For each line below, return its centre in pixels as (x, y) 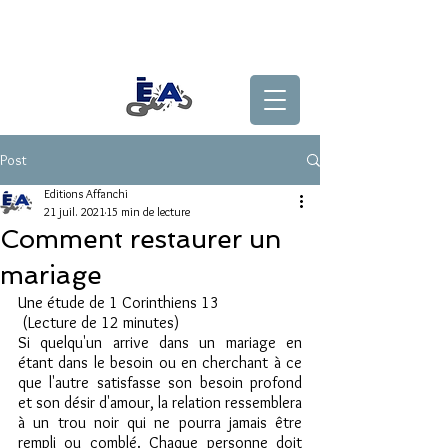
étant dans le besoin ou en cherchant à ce (160, 362)
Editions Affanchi (86, 193)
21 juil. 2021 (74, 211)
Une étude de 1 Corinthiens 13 (118, 302)
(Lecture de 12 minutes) (100, 322)
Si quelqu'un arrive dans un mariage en (160, 342)
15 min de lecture (148, 211)
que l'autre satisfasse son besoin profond (160, 382)
